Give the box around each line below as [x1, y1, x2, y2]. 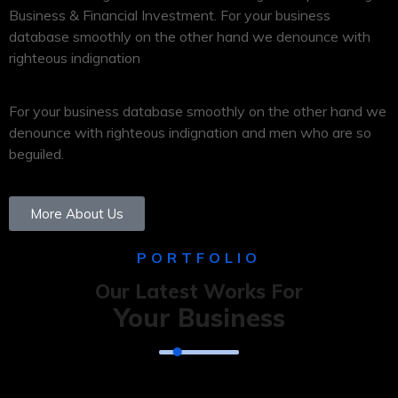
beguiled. [9, 145, 64, 163]
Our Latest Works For [95, 279, 303, 304]
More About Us [30, 205, 123, 222]
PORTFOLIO [137, 249, 261, 267]
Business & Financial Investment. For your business [9, 6, 330, 24]
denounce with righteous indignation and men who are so [9, 123, 371, 141]
